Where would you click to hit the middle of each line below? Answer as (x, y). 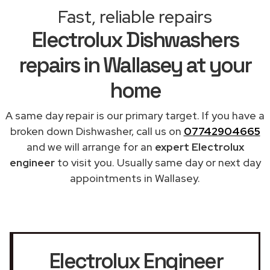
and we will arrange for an (90, 146)
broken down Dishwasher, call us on (97, 131)
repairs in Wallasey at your (135, 65)
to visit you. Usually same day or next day (158, 162)
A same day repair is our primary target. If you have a (135, 115)
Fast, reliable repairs (135, 17)
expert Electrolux (199, 146)
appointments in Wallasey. (135, 178)
